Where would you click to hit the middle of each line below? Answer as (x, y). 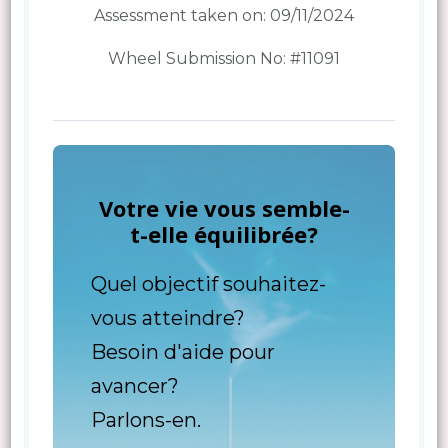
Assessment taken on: (182, 15)
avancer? (134, 385)
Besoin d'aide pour (182, 351)
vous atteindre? (167, 317)
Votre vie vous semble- (224, 207)
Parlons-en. (145, 419)
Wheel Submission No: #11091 (224, 58)
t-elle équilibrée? (224, 233)
